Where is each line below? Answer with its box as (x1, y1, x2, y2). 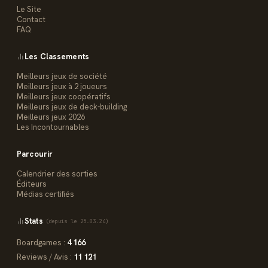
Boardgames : (17, 237, 67, 248)
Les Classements (25, 51, 89, 62)
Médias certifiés (17, 189, 74, 200)
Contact (17, 14, 45, 25)
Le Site (17, 4, 41, 15)
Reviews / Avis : (17, 252, 74, 263)
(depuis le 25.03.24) (45, 217, 109, 225)
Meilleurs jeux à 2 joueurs (17, 81, 107, 92)
